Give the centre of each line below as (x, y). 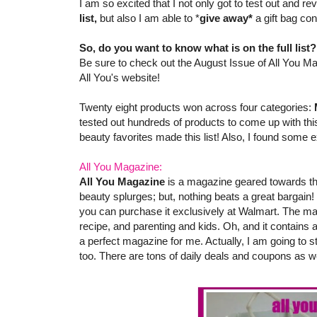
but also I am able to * (148, 18)
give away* (226, 18)
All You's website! (120, 78)
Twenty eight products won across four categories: (197, 108)
